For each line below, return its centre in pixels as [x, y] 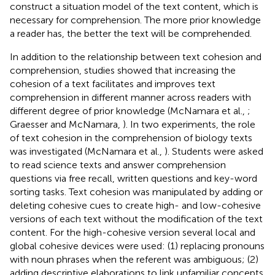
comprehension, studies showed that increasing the [123, 70]
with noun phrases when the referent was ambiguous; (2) [134, 259]
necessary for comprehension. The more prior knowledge [135, 20]
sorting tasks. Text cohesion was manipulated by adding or [136, 192]
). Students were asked [214, 151]
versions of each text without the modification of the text [136, 219]
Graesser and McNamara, [66, 124]
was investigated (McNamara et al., [87, 151]
